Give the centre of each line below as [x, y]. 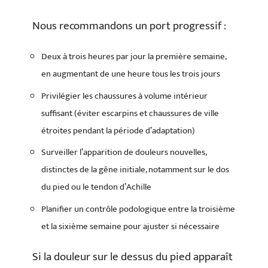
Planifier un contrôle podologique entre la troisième [138, 209]
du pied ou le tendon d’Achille [96, 187]
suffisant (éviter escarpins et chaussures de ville [130, 113]
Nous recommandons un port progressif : [129, 26]
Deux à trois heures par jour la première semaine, [134, 57]
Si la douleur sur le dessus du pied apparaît [133, 257]
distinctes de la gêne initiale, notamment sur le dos [135, 170]
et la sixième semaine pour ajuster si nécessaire [130, 226]
